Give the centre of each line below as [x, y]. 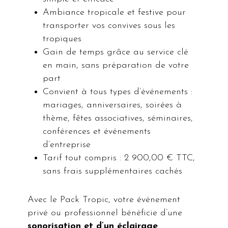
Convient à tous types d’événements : [118, 92]
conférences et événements [97, 132]
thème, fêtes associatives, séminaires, [118, 119]
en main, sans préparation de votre [116, 66]
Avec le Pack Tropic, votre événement [104, 200]
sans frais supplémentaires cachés [113, 172]
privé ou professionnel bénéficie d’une [105, 213]
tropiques [62, 39]
